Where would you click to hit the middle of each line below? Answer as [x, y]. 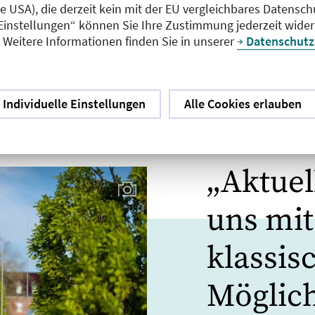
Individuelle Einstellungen [74, 103]
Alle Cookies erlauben [243, 103]
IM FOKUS [232, 137]
